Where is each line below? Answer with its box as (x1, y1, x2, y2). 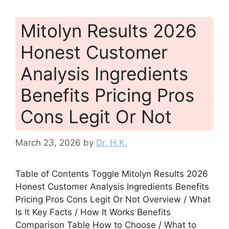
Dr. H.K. (96, 137, 127, 148)
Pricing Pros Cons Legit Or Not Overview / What (15, 194, 211, 204)
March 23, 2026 (15, 137, 81, 148)
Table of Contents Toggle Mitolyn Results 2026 (15, 168, 208, 179)
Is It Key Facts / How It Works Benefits (15, 207, 171, 217)
